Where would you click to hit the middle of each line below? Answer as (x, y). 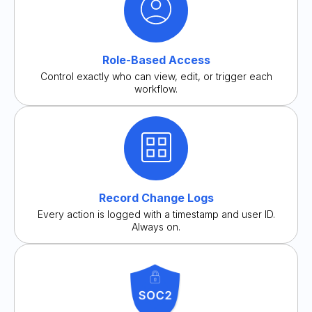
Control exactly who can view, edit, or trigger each (156, 77)
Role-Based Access (156, 60)
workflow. (156, 89)
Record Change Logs (156, 198)
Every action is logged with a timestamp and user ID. (156, 214)
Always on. (156, 227)
